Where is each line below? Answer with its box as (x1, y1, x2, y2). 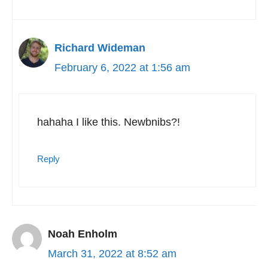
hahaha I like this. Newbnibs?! (37, 116, 180, 128)
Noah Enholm (48, 228, 117, 240)
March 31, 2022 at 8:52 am (48, 248, 176, 260)
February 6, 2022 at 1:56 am (54, 62, 190, 74)
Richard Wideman (54, 42, 145, 54)
